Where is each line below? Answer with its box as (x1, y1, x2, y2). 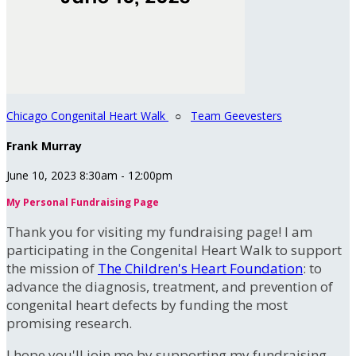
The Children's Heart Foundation (98, 259, 303, 278)
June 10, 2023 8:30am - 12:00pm (6, 168, 172, 184)
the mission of (6, 259, 98, 278)
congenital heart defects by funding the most (6, 296, 288, 315)
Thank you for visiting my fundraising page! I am (6, 222, 312, 242)
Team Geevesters (191, 108, 282, 123)
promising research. (6, 314, 132, 333)
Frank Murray (6, 137, 82, 153)
